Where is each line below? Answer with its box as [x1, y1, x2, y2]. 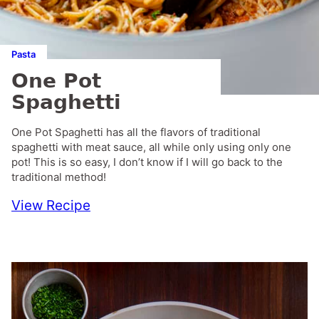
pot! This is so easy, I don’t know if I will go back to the [11, 155, 283, 169]
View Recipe [11, 197, 90, 214]
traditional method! [11, 169, 106, 184]
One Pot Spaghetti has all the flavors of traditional [11, 125, 261, 139]
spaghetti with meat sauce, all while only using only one [11, 140, 291, 154]
